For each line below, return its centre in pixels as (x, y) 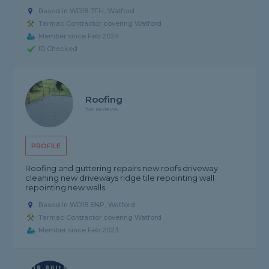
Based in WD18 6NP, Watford (87, 205)
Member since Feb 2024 (79, 36)
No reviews (102, 109)
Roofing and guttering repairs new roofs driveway (122, 168)
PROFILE (46, 146)
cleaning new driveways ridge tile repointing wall (120, 178)
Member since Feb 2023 (79, 230)
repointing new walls (65, 188)
